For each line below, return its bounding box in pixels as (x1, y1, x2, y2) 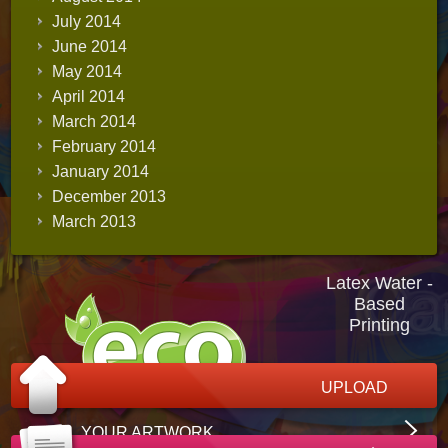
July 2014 (52, 13, 122, 30)
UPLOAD (321, 379, 389, 396)
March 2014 (52, 113, 137, 130)
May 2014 (52, 63, 123, 80)
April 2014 (52, 88, 126, 105)
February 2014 (52, 138, 157, 155)
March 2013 (52, 213, 137, 230)
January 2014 (52, 163, 150, 180)
